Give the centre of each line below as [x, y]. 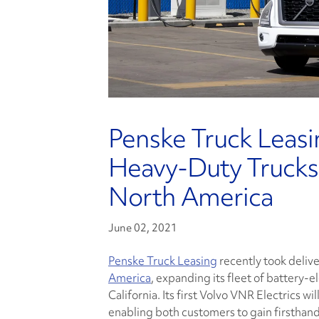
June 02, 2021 [143, 228]
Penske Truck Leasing [163, 261]
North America [191, 197]
